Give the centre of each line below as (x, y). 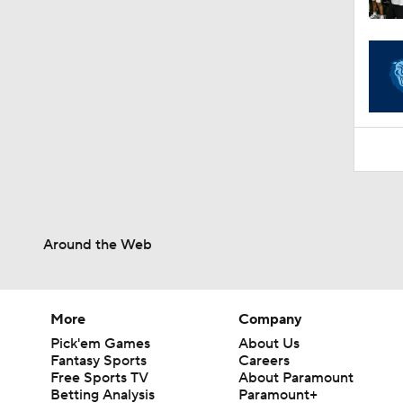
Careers (264, 360)
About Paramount (296, 377)
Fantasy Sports (99, 360)
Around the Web (98, 244)
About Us (269, 343)
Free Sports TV (99, 377)
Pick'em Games (100, 343)
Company (271, 319)
